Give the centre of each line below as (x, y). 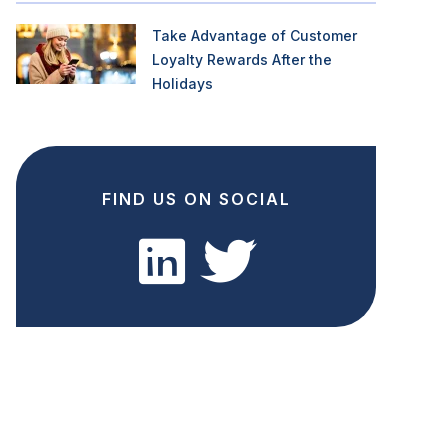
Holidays (182, 83)
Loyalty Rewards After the (242, 59)
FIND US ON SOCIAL (196, 199)
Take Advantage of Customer (254, 35)
